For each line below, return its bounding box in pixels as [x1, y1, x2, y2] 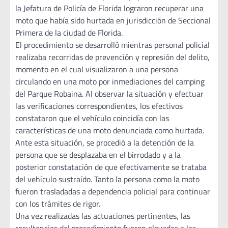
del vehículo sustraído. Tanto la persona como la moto [15, 173, 199, 186]
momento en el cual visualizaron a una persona [15, 63, 178, 76]
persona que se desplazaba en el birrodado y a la [15, 149, 181, 161]
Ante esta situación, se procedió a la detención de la [15, 136, 194, 149]
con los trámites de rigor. [15, 197, 100, 210]
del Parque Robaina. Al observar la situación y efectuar [15, 88, 204, 100]
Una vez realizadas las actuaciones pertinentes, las [15, 210, 190, 222]
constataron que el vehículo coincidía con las [15, 112, 169, 125]
